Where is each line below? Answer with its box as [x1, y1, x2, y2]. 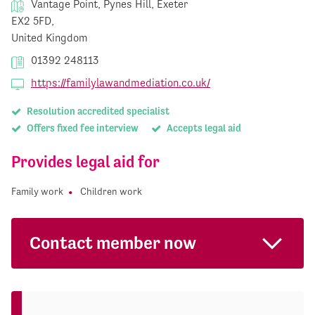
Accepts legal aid [164, 122, 241, 134]
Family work [11, 185, 63, 197]
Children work [80, 185, 143, 197]
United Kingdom [11, 31, 88, 45]
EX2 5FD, [11, 14, 54, 28]
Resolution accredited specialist [24, 105, 169, 117]
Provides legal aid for [11, 152, 160, 171]
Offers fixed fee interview [24, 122, 139, 134]
